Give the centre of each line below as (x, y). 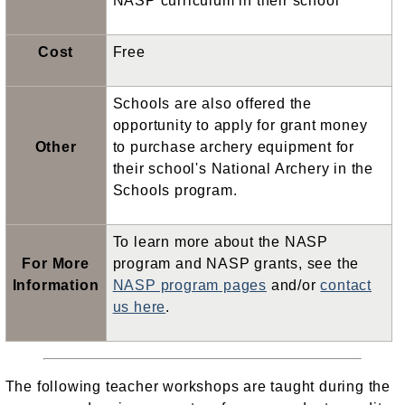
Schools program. (175, 190)
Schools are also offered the (212, 103)
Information (56, 285)
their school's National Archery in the (243, 168)
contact (346, 285)
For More (56, 263)
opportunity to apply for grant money (240, 125)
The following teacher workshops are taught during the (198, 386)
